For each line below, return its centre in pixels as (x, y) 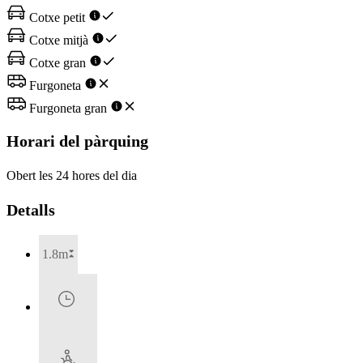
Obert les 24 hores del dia (72, 175)
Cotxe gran (58, 63)
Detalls (31, 210)
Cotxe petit (57, 18)
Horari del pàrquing (77, 141)
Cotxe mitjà (59, 41)
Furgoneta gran (68, 109)
